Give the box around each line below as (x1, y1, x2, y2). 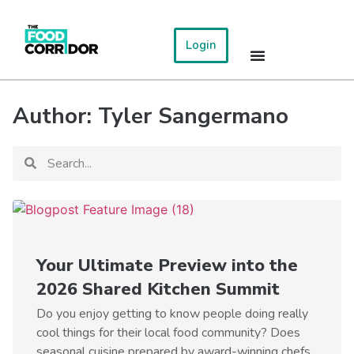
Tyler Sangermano (98, 100, 288, 131)
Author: (13, 100, 98, 131)
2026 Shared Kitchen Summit (36, 277, 280, 301)
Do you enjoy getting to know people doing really (36, 304, 308, 322)
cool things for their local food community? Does (36, 323, 300, 341)
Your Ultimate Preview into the (36, 253, 298, 277)
